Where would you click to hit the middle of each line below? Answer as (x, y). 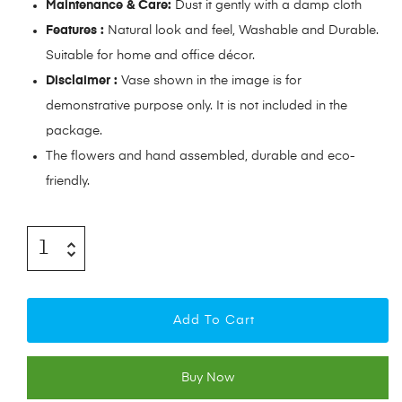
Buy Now (208, 378)
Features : (75, 31)
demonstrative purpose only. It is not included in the (197, 106)
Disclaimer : (82, 81)
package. (74, 131)
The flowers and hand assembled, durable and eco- (201, 157)
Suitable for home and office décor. (150, 56)
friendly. (68, 182)
